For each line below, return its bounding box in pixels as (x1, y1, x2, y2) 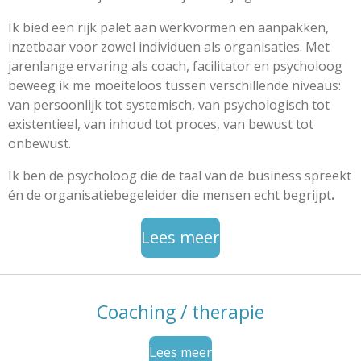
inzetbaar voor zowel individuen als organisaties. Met (8, 37, 330, 56)
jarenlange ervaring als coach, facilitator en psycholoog (8, 56, 342, 75)
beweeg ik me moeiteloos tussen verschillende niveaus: (8, 76, 341, 94)
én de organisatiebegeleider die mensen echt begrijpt (8, 185, 331, 204)
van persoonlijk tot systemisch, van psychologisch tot (8, 95, 330, 114)
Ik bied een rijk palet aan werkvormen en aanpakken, (8, 18, 329, 36)
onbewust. (8, 134, 71, 152)
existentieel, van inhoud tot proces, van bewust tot (8, 114, 313, 133)
